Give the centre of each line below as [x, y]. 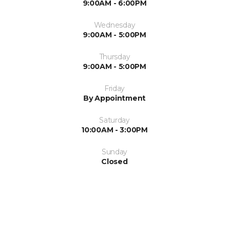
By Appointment [114, 98]
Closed [114, 162]
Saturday [114, 120]
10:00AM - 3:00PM [114, 130]
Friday [114, 88]
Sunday [114, 152]
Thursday [114, 57]
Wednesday [114, 25]
